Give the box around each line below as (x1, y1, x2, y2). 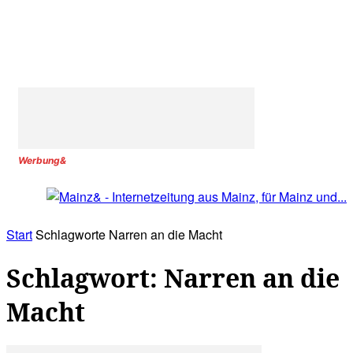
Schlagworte (35, 225, 106, 244)
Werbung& (18, 154, 66, 166)
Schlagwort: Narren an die (6, 260, 340, 295)
